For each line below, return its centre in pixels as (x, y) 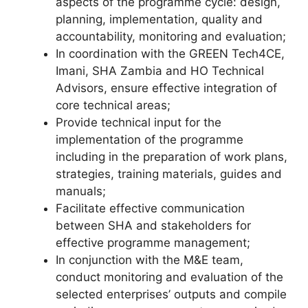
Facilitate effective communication (150, 208)
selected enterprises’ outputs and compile (171, 294)
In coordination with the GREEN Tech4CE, (170, 54)
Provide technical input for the (139, 122)
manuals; (81, 191)
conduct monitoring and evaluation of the (169, 277)
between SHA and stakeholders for (153, 225)
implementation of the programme (150, 140)
